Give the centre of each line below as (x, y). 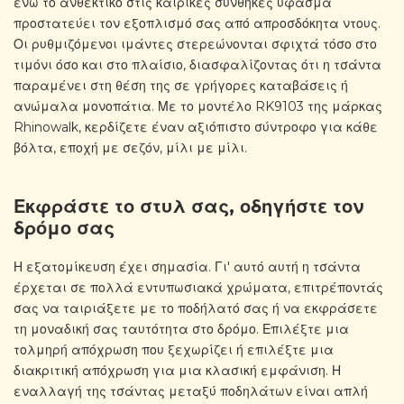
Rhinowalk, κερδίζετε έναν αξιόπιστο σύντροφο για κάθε (196, 128)
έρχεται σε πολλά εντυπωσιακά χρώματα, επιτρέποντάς (198, 287)
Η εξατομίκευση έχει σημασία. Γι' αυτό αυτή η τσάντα (187, 266)
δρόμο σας (64, 228)
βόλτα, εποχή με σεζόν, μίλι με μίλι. (130, 148)
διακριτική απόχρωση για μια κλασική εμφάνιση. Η (177, 370)
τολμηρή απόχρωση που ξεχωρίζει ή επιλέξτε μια (174, 349)
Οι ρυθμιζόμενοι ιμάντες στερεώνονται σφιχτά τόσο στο (195, 45)
